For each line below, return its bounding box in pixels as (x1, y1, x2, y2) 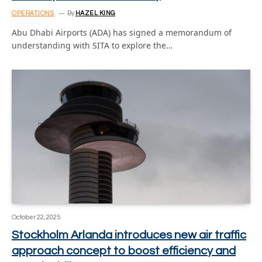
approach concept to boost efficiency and (12, 245, 236, 257)
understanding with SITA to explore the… (12, 39, 173, 51)
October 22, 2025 (12, 214, 60, 220)
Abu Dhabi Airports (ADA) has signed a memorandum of (12, 26, 232, 38)
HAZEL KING (75, 9, 115, 16)
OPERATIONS (12, 9, 54, 16)
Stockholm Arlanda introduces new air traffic (12, 229, 246, 241)
